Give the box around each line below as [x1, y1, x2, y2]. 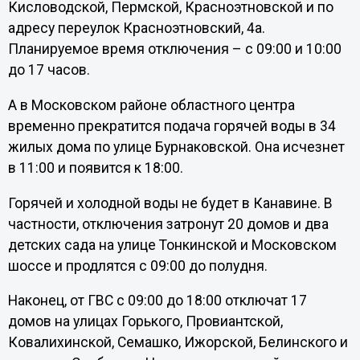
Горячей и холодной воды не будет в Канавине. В [7, 194, 333, 211]
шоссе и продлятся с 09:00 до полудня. [7, 257, 271, 274]
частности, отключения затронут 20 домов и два [7, 215, 329, 232]
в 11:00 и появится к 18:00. [7, 159, 186, 176]
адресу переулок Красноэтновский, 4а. [7, 20, 265, 37]
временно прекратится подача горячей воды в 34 [7, 117, 336, 134]
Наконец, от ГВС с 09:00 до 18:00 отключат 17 [7, 292, 307, 309]
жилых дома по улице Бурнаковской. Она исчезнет [7, 138, 345, 155]
